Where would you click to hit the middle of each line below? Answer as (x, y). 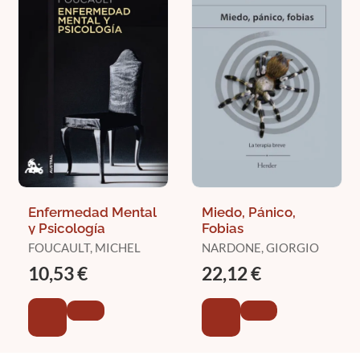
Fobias (222, 228)
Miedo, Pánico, (248, 212)
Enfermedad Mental (92, 212)
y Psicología (67, 228)
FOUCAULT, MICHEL (84, 247)
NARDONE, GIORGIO (260, 247)
